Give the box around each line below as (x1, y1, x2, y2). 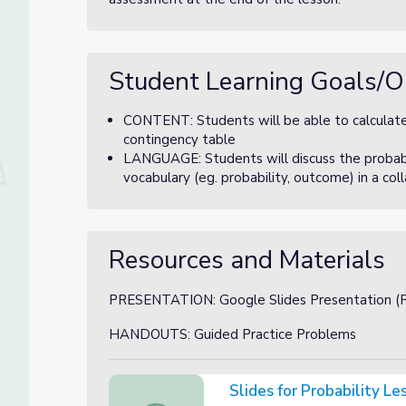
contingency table (123, 130, 236, 149)
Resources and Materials (109, 243, 385, 277)
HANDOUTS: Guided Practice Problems (109, 325, 356, 343)
